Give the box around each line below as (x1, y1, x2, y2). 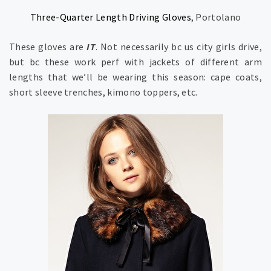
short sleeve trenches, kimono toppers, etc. (9, 85, 198, 98)
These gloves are (9, 40, 87, 53)
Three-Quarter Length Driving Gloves (30, 10, 191, 23)
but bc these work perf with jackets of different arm (9, 55, 262, 68)
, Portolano (191, 10, 241, 23)
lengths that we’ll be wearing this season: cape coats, (9, 70, 262, 83)
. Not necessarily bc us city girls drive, (95, 40, 262, 53)
